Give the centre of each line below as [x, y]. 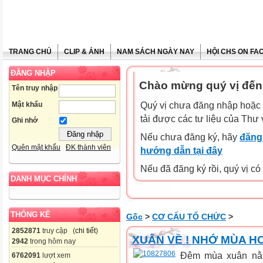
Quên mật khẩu [36, 148]
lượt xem [55, 256]
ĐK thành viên [88, 148]
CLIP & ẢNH [84, 52]
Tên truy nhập [35, 88]
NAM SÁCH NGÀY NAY [156, 52]
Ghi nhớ [25, 121]
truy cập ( [58, 231]
